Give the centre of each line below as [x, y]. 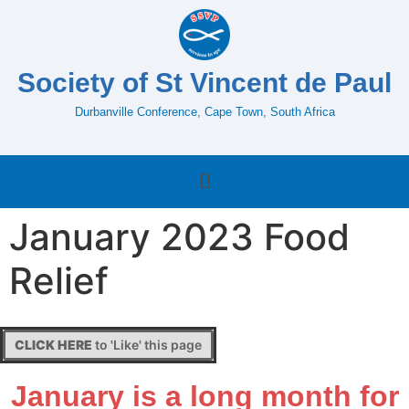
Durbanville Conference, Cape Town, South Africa [204, 111]
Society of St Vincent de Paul [204, 82]
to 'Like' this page [147, 345]
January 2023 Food [179, 237]
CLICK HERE [53, 345]
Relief [59, 281]
